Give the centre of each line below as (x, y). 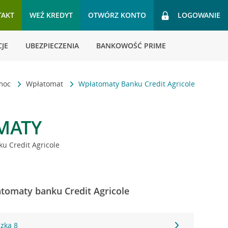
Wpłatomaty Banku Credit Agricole (137, 84)
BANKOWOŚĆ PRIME (131, 46)
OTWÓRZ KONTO (117, 15)
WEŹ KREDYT (51, 15)
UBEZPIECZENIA (52, 46)
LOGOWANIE (199, 15)
